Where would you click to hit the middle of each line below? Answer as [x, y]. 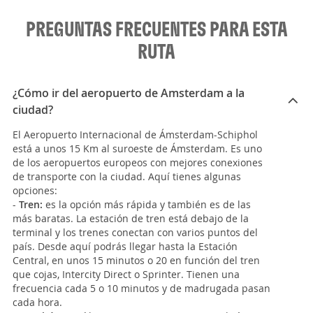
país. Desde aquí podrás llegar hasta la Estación [125, 247]
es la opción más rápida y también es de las [147, 205]
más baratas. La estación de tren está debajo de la [131, 219]
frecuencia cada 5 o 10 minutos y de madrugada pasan [141, 289]
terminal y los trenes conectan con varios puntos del [135, 233]
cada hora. [37, 303]
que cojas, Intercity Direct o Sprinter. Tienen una [126, 275]
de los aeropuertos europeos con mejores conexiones [138, 163]
